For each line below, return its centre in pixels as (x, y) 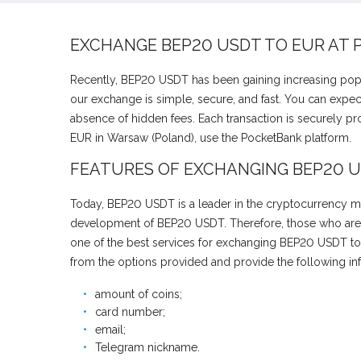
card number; (130, 312)
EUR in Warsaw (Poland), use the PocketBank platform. (211, 138)
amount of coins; (139, 295)
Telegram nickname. (147, 348)
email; (110, 330)
